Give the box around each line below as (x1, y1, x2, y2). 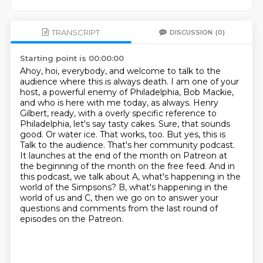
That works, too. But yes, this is (99, 129, 225, 140)
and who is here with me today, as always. (19, 97, 193, 108)
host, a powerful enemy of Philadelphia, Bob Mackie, (19, 87, 234, 97)
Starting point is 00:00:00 (19, 53, 124, 63)
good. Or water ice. (19, 129, 100, 140)
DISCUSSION (170, 28, 213, 36)
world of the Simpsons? (19, 182, 119, 193)
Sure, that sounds (158, 119, 230, 129)
